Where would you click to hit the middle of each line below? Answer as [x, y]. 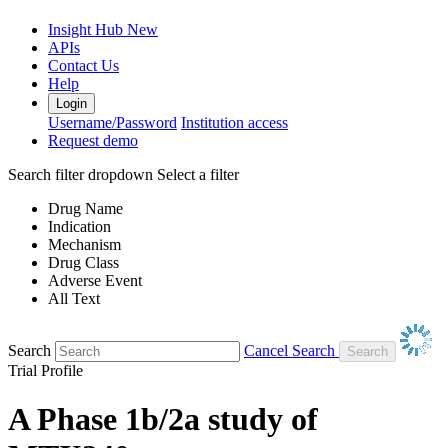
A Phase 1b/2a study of [163, 419]
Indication [79, 226]
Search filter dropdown [80, 174]
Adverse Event [95, 280]
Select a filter [198, 174]
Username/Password [112, 122]
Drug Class [83, 262]
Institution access [234, 122]
